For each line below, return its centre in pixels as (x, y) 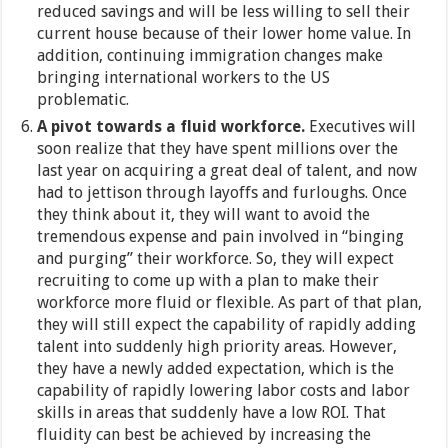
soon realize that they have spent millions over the (218, 149)
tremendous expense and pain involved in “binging (221, 237)
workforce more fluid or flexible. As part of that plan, (230, 303)
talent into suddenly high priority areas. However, (217, 347)
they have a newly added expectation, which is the (216, 369)
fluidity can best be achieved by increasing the (204, 435)
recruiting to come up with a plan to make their (208, 281)
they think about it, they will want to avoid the (204, 215)
